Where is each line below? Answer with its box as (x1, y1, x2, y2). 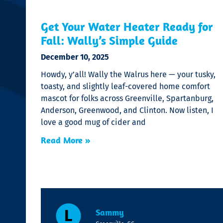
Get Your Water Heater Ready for (41, 19, 213, 34)
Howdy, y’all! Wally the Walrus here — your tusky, (41, 70, 216, 80)
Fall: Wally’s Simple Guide (41, 33, 178, 48)
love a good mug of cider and (41, 117, 146, 127)
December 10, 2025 (41, 52, 109, 62)
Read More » (41, 134, 91, 146)
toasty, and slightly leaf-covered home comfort (41, 82, 210, 92)
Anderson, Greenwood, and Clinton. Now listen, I (41, 106, 214, 115)
